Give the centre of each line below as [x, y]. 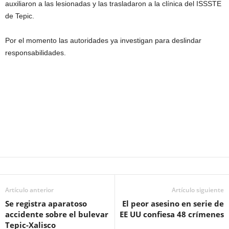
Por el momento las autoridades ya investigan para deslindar [103, 40]
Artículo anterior [29, 190]
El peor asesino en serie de [173, 203]
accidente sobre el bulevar [57, 214]
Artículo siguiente [198, 190]
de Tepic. [20, 16]
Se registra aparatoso [46, 203]
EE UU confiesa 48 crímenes [172, 214]
